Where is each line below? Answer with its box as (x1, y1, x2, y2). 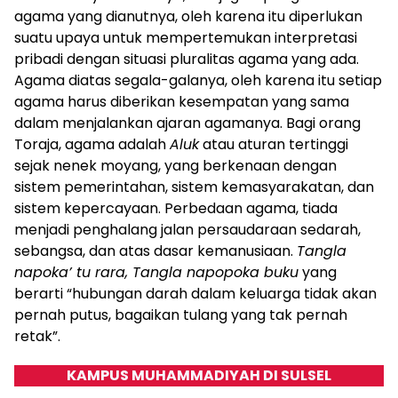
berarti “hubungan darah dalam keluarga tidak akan (14, 283, 377, 305)
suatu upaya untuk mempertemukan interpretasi (14, 28, 357, 49)
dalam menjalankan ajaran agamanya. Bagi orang (14, 113, 361, 134)
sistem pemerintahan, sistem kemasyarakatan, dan (14, 177, 374, 198)
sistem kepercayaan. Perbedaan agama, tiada (14, 198, 338, 219)
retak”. (14, 326, 60, 347)
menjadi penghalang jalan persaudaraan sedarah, (14, 219, 361, 241)
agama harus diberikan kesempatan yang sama (14, 92, 349, 113)
